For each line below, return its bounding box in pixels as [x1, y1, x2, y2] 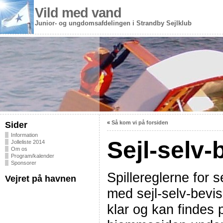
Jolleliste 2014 [11, 139, 45, 145]
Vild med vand [35, 5, 121, 20]
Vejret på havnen [5, 174, 76, 184]
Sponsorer [11, 160, 36, 166]
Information [11, 132, 38, 138]
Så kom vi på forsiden [111, 119, 168, 125]
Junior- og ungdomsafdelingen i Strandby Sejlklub [35, 19, 192, 27]
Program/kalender [11, 153, 54, 159]
